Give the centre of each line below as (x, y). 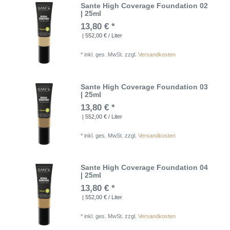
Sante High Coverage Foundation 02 (145, 6)
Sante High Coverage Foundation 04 (145, 168)
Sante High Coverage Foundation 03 (145, 87)
